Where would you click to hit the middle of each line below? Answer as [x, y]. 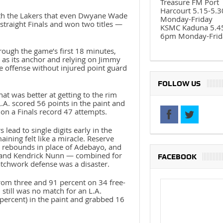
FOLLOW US [179, 84]
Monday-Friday [186, 19]
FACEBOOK [177, 157]
